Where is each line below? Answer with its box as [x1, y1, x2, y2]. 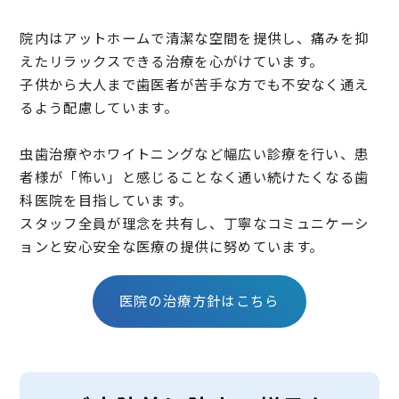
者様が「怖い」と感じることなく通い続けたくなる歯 [20, 167, 370, 187]
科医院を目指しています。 [20, 190, 193, 210]
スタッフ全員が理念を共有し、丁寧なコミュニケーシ [20, 213, 370, 233]
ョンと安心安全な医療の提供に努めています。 [20, 236, 324, 256]
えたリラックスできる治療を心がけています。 [20, 51, 324, 71]
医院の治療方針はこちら [119, 290, 280, 311]
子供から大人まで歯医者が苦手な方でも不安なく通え [20, 74, 370, 94]
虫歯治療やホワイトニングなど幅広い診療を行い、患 [20, 143, 370, 164]
